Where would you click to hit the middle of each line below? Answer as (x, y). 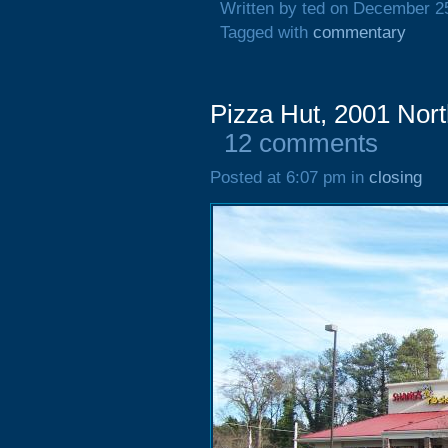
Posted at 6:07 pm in (289, 177)
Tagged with (266, 32)
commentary (359, 32)
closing (395, 177)
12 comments (301, 143)
